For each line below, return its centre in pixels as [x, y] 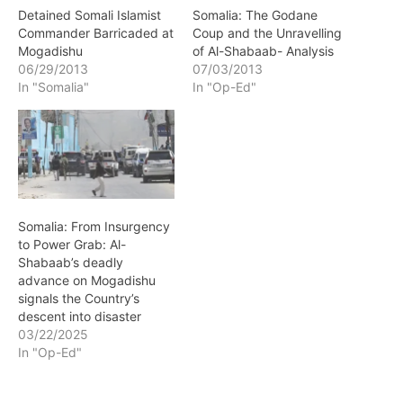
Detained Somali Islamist [90, 15]
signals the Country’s [79, 299]
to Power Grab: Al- [72, 245]
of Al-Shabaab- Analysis [263, 51]
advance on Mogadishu [87, 281]
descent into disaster [80, 317]
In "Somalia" [54, 87]
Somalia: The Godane [255, 15]
